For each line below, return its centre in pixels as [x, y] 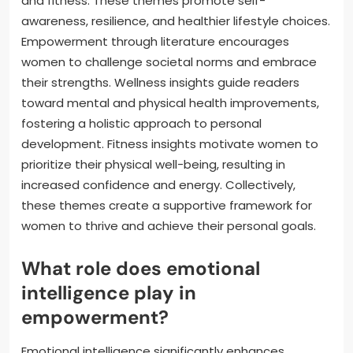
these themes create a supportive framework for [167, 206]
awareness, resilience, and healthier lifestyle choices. [176, 21]
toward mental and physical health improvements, [170, 103]
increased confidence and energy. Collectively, [158, 185]
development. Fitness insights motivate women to [170, 144]
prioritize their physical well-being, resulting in [153, 165]
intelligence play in [109, 293]
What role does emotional [141, 269]
